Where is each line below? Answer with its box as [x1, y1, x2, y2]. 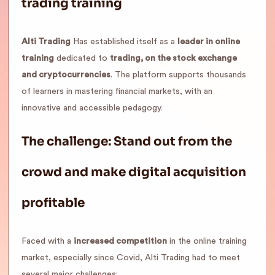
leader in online [177, 37, 240, 46]
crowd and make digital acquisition [21, 165, 246, 180]
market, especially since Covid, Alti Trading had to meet [21, 254, 240, 262]
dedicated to [54, 54, 110, 63]
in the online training [167, 237, 247, 246]
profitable [21, 195, 85, 211]
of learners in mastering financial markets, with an [21, 87, 212, 96]
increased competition [74, 237, 167, 246]
